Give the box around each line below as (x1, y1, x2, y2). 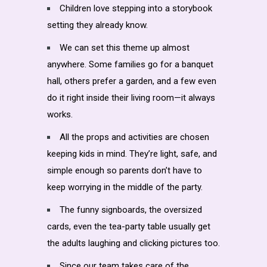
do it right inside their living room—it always (47, 92, 215, 103)
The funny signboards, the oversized (60, 204, 202, 215)
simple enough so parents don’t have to (47, 164, 202, 176)
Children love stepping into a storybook (60, 2, 212, 14)
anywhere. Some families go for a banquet (47, 58, 213, 70)
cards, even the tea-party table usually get (47, 221, 210, 232)
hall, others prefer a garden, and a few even (47, 75, 216, 86)
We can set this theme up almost (60, 42, 190, 53)
